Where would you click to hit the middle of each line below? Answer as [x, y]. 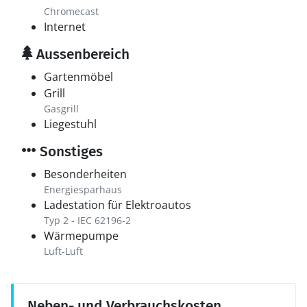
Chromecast [71, 11]
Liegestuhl [70, 124]
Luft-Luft [63, 251]
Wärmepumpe [81, 236]
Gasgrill [61, 109]
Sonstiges [70, 151]
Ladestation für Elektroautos [118, 205]
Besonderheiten [85, 174]
